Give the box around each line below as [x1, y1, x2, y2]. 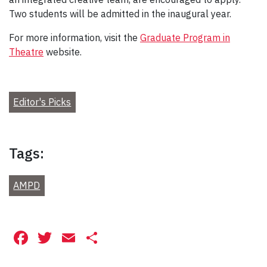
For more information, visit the [9, 32, 140, 44]
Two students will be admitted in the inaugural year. [9, 8, 231, 20]
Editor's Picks [13, 96, 72, 108]
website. [44, 46, 82, 58]
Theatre [9, 46, 44, 58]
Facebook [30, 225, 113, 251]
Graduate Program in [140, 32, 230, 44]
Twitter [54, 225, 114, 251]
